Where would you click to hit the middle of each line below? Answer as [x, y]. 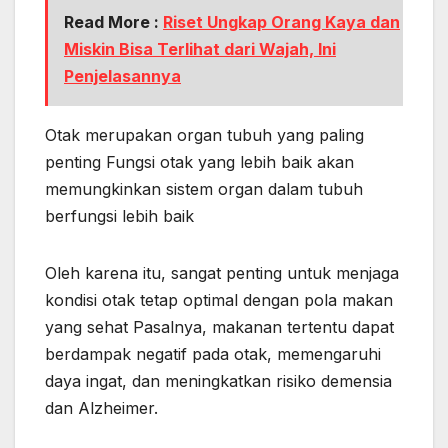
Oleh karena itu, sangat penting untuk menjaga [222, 272]
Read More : [113, 21]
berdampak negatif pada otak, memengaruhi [213, 353]
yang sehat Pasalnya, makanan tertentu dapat [219, 326]
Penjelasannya [122, 75]
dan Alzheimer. [101, 407]
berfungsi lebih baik [119, 215]
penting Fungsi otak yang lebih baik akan [199, 161]
